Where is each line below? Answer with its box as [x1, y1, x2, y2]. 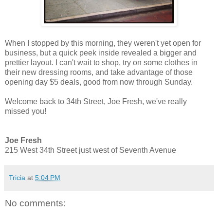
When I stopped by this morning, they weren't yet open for [5, 39, 201, 48]
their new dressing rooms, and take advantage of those [5, 68, 193, 77]
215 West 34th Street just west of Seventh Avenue [5, 146, 176, 155]
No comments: [5, 198, 66, 209]
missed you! [5, 107, 46, 116]
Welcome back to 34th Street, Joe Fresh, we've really [5, 97, 187, 106]
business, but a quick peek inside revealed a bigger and [5, 49, 197, 57]
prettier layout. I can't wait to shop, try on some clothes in [5, 58, 198, 67]
